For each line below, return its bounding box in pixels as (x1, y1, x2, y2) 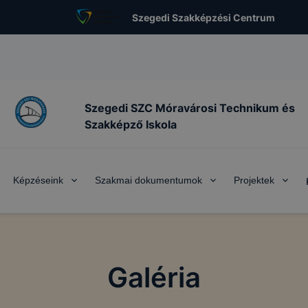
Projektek (234, 175, 274, 186)
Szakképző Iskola (85, 117, 177, 131)
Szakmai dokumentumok (95, 175, 202, 186)
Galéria (107, 261, 201, 294)
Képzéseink (13, 175, 63, 186)
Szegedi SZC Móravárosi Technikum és (85, 100, 295, 115)
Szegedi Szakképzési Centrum (131, 11, 275, 23)
